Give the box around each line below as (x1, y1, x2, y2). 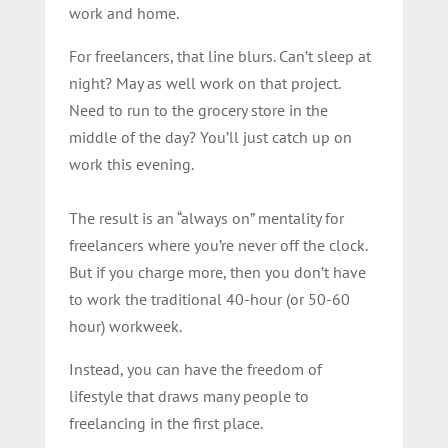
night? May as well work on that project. (68, 72, 340, 93)
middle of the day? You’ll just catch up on (68, 126, 352, 147)
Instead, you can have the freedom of (68, 358, 322, 379)
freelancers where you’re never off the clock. (68, 234, 367, 255)
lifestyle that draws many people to (68, 385, 309, 406)
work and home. (68, 2, 179, 23)
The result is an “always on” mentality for (68, 207, 344, 228)
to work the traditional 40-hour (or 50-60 (68, 288, 350, 309)
